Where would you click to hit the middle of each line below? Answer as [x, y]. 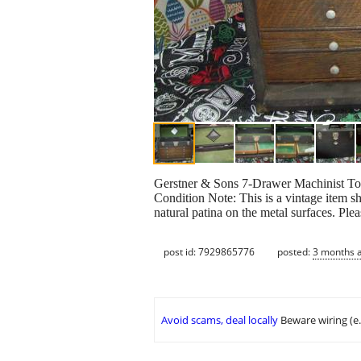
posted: [295, 251]
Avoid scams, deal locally [220, 320]
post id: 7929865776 [209, 251]
